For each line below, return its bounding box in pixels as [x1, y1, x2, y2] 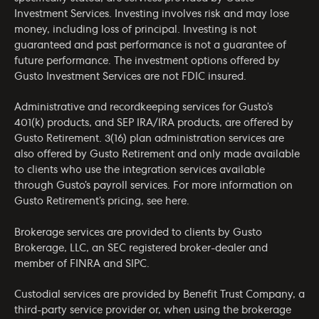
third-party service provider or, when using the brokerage [14, 305, 291, 316]
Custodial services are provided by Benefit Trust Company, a [14, 290, 305, 300]
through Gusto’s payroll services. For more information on [14, 181, 293, 192]
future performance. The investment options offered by [14, 56, 280, 66]
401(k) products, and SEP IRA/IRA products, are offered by [14, 118, 293, 129]
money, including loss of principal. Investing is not [14, 24, 256, 35]
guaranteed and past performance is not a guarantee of [14, 40, 286, 51]
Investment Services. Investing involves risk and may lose [14, 9, 289, 19]
